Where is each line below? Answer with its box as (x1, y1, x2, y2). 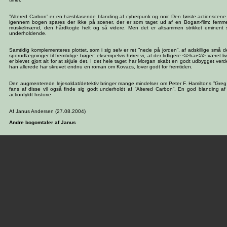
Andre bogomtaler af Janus (9, 120, 76, 125)
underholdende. (9, 30, 47, 36)
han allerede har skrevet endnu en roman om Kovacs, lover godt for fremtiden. (9, 64, 193, 69)
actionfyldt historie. (9, 92, 53, 97)
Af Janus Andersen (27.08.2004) (9, 108, 86, 114)
